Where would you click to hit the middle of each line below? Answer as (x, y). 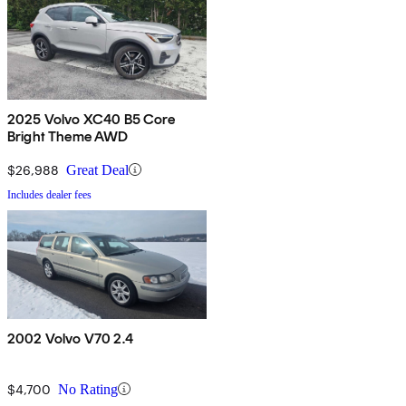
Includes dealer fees (49, 194)
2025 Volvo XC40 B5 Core (91, 119)
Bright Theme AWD (68, 136)
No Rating (88, 389)
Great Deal (97, 169)
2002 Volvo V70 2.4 (70, 338)
